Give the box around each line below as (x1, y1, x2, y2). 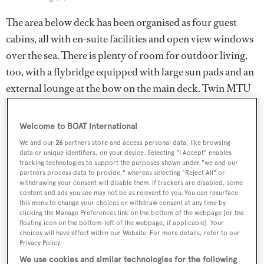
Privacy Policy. (19, 239, 62, 247)
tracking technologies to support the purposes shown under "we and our (19, 159, 239, 167)
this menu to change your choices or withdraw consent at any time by (19, 199, 226, 207)
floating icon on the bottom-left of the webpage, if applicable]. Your (19, 219, 225, 227)
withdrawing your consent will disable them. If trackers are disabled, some (19, 179, 243, 187)
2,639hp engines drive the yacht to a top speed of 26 (6, 97, 232, 112)
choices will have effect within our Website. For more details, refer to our (19, 229, 240, 237)
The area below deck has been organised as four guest (6, 15, 237, 29)
